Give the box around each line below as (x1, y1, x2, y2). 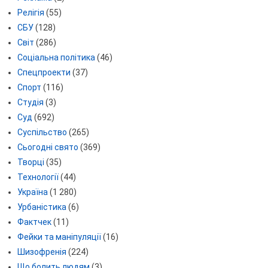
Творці (17, 157, 44, 167)
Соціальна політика (17, 53, 95, 63)
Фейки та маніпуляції (17, 232, 101, 242)
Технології (17, 172, 59, 182)
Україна (17, 187, 48, 197)
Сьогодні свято (17, 142, 78, 153)
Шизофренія (17, 247, 66, 257)
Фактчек (17, 217, 51, 227)
